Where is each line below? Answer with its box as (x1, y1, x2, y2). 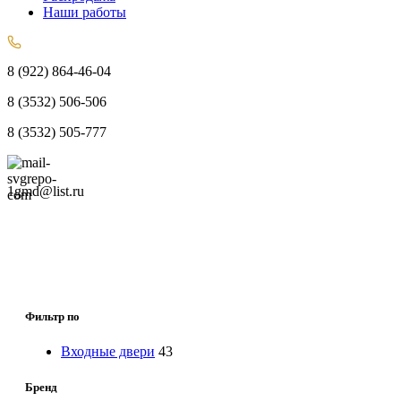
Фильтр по (25, 310, 80, 324)
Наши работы (43, 4, 126, 20)
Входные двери (61, 344, 155, 360)
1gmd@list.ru (7, 183, 84, 199)
